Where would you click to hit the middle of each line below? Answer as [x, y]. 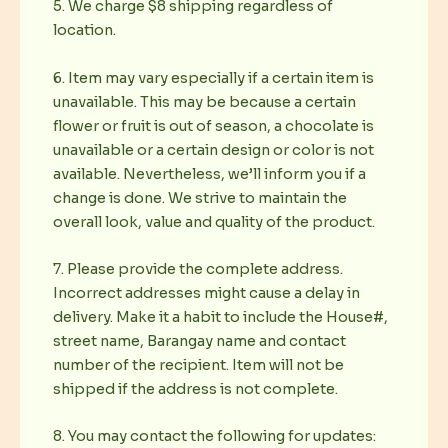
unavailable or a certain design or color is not [213, 149]
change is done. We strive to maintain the [200, 197]
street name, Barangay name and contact [199, 340]
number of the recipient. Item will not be [198, 364]
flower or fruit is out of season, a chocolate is [213, 125]
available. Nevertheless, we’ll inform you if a [209, 173]
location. [84, 30]
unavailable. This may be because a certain [204, 101]
